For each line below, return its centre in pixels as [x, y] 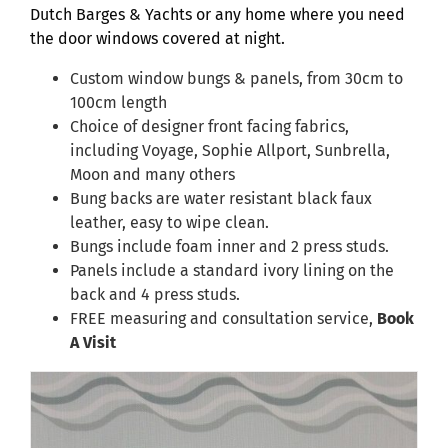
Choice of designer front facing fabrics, [209, 126]
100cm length [118, 102]
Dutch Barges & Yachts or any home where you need [217, 14]
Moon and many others [152, 174]
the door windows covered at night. [157, 38]
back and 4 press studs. [155, 294]
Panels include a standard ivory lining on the [232, 270]
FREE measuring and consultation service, [223, 318]
